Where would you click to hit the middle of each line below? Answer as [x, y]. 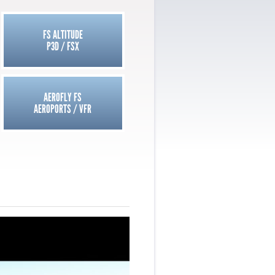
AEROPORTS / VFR [63, 109]
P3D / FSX [63, 47]
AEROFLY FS [63, 98]
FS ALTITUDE [63, 35]
